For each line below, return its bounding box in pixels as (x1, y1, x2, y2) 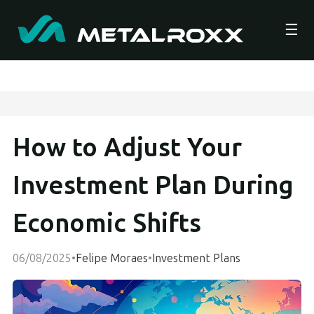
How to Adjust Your (13, 132, 242, 163)
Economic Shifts (13, 208, 201, 238)
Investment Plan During (13, 170, 294, 200)
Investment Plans (152, 251, 240, 265)
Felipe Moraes (76, 251, 148, 265)
